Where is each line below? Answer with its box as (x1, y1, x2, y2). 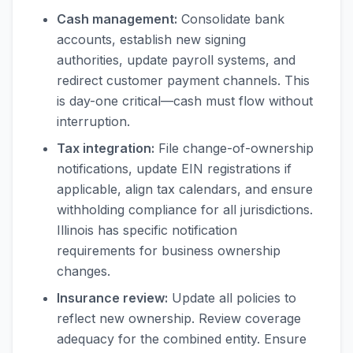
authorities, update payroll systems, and (57, 52, 295, 68)
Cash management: (57, 11, 177, 27)
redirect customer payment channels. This (57, 72, 310, 88)
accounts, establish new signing (57, 32, 246, 47)
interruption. (57, 113, 130, 129)
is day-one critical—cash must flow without (57, 93, 313, 109)
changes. (57, 263, 110, 279)
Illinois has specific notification (57, 222, 237, 238)
